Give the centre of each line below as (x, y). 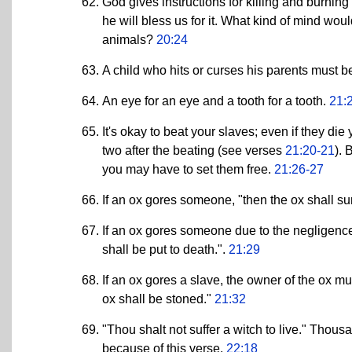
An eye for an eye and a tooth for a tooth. (216, 101)
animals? (129, 39)
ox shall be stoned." (158, 299)
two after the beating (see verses (194, 150)
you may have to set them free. (188, 169)
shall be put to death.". (165, 249)
